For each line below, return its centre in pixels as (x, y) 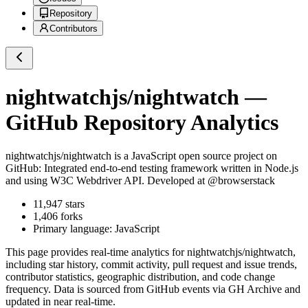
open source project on (227, 156)
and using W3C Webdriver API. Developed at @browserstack (140, 181)
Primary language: (74, 229)
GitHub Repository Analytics (142, 122)
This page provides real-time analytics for (96, 252)
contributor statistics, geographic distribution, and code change (140, 277)
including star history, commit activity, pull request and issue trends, (151, 265)
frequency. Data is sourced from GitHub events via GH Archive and (153, 289)
